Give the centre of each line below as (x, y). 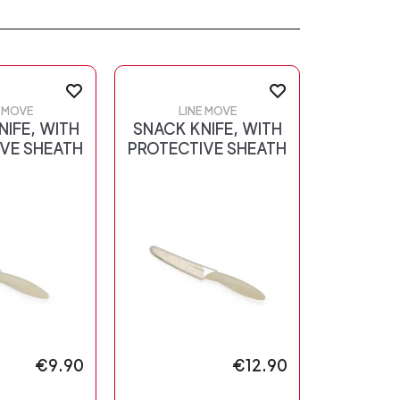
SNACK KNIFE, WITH (207, 129)
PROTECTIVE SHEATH (207, 149)
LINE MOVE (207, 112)
